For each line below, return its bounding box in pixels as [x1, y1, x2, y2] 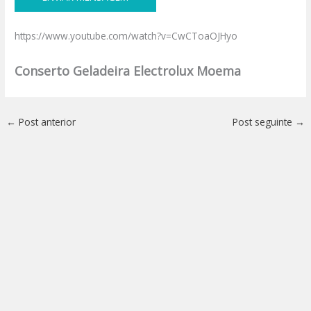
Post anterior [16, 115, 76, 129]
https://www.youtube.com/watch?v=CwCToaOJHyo [15, 29, 238, 43]
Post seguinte [232, 115, 295, 129]
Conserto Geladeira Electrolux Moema [15, 62, 242, 80]
